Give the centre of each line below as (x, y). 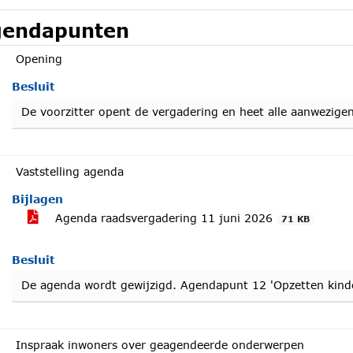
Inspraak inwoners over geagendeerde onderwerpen (160, 345)
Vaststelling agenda (70, 171)
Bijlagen (37, 199)
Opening (39, 59)
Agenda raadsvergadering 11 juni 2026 (164, 218)
